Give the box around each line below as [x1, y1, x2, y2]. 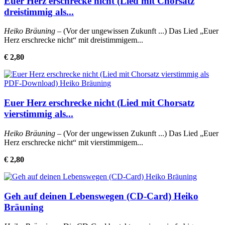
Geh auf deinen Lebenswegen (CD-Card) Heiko [4, 190, 198, 201]
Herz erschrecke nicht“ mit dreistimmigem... [4, 36, 143, 45]
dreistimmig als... [4, 6, 74, 17]
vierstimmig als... [4, 108, 73, 120]
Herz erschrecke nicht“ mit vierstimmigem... [4, 138, 143, 147]
